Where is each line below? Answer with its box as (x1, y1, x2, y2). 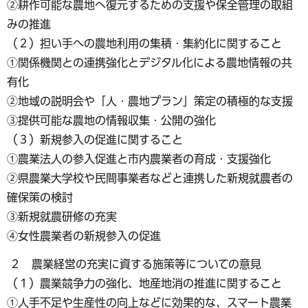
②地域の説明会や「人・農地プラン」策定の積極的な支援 (7, 95, 293, 107)
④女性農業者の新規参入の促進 (7, 230, 161, 241)
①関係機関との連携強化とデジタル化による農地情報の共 (7, 56, 292, 68)
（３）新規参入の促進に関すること (7, 133, 183, 145)
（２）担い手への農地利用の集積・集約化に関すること (7, 37, 282, 49)
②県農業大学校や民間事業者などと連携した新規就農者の (7, 172, 293, 184)
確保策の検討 (7, 191, 73, 203)
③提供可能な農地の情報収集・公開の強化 (7, 114, 216, 126)
